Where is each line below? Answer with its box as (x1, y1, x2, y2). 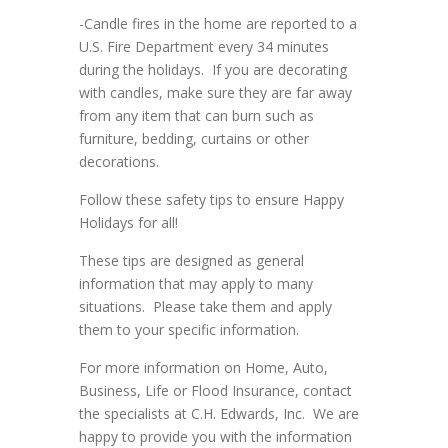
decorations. (79, 152, 159, 172)
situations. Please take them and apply (79, 297, 332, 317)
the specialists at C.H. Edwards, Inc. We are (79, 404, 359, 424)
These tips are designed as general (79, 251, 304, 271)
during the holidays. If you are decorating (79, 60, 347, 80)
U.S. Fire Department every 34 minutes (79, 37, 329, 57)
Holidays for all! (79, 213, 178, 233)
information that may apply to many (79, 274, 313, 294)
